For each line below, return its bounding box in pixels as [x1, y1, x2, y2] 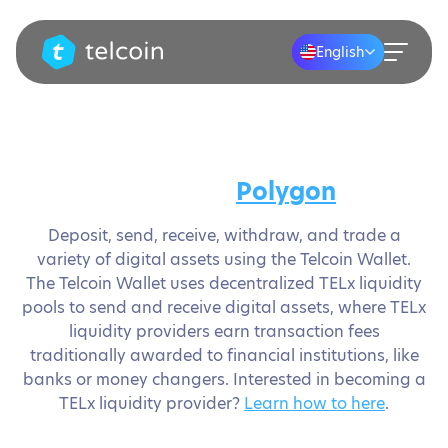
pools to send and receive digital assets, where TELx [22, 296, 426, 319]
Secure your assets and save [53, 143, 395, 176]
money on [112, 175, 236, 208]
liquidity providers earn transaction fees [68, 320, 380, 343]
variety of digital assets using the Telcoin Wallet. [37, 248, 411, 271]
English [316, 42, 364, 62]
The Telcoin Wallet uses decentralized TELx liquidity [26, 272, 422, 295]
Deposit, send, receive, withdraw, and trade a [47, 224, 401, 247]
